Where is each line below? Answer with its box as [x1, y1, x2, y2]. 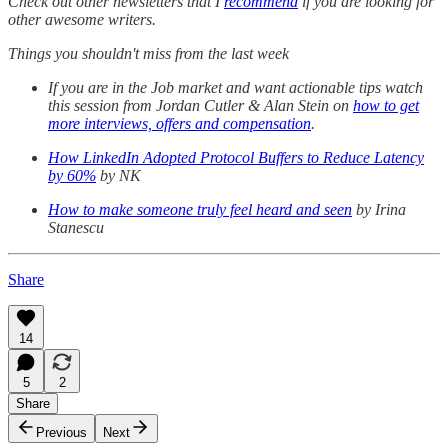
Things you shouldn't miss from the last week [8, 45, 289, 63]
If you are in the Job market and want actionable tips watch [48, 79, 423, 97]
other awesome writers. [8, 11, 156, 29]
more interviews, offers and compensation [48, 115, 311, 133]
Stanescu [48, 219, 104, 237]
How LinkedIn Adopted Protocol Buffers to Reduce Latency [48, 149, 424, 167]
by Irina [352, 201, 406, 219]
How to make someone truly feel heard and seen [48, 201, 352, 219]
